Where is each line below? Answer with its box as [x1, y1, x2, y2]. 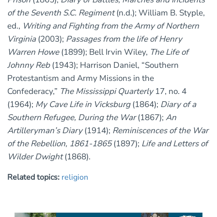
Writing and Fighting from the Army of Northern [22, 20, 199, 32]
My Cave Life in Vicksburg [35, 99, 130, 110]
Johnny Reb [7, 60, 50, 71]
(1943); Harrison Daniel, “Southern [50, 60, 179, 71]
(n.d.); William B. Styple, [116, 7, 205, 19]
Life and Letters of [141, 138, 208, 150]
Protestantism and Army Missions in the [7, 73, 154, 84]
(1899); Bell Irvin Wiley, [59, 46, 150, 58]
